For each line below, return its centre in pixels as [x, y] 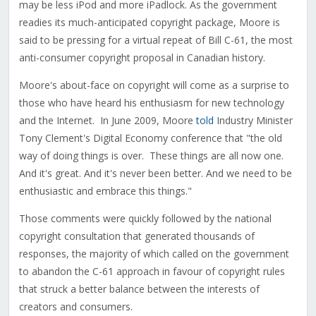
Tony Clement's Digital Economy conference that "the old [150, 138]
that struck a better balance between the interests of [139, 289]
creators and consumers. [75, 307]
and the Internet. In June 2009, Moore [107, 121]
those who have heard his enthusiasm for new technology [151, 103]
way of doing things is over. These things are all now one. [151, 156]
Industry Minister [253, 121]
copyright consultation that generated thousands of [136, 236]
